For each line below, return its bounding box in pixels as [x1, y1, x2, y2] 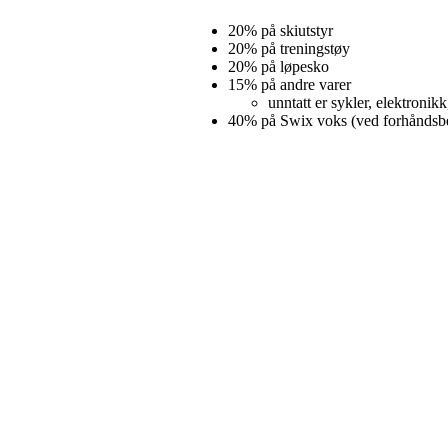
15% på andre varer [228, 75, 351, 93]
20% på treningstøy [228, 39, 350, 57]
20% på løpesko [228, 57, 329, 75]
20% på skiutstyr [228, 21, 333, 39]
